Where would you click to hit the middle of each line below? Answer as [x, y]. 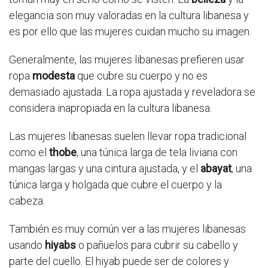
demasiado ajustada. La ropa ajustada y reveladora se [132, 92]
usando [27, 245]
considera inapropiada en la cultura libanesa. [110, 108]
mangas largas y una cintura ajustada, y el [105, 169]
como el [29, 153]
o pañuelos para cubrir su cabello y [157, 245]
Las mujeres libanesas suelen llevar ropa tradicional [128, 136]
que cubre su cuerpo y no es [141, 76]
